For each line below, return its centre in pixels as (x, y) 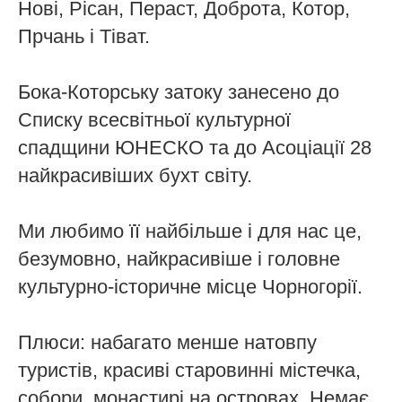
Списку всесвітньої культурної (154, 120)
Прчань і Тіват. (84, 37)
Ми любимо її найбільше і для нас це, (190, 232)
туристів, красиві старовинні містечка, (189, 371)
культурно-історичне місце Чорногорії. (190, 287)
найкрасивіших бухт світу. (135, 176)
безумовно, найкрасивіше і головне (179, 259)
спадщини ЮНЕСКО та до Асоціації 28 (195, 148)
